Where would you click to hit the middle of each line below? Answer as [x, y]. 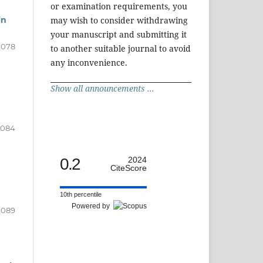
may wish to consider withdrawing [119, 21]
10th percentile [81, 195]
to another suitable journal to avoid [121, 49]
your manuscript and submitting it [119, 35]
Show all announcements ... [102, 89]
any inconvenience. [89, 63]
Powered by [92, 206]
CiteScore [129, 168]
